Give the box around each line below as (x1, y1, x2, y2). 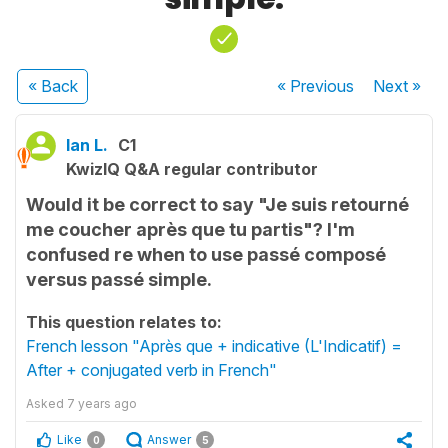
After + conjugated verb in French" (26, 360, 277, 380)
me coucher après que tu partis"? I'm (26, 219, 355, 240)
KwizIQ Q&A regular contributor (66, 159, 318, 179)
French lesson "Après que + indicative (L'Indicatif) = (26, 336, 402, 356)
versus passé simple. (26, 269, 212, 290)
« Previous (277, 76, 355, 96)
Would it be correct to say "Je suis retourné (26, 194, 409, 215)
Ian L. (66, 135, 108, 155)
